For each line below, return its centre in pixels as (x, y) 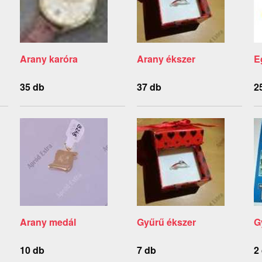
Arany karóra (49, 59)
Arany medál (48, 222)
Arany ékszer (166, 59)
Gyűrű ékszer (166, 222)
